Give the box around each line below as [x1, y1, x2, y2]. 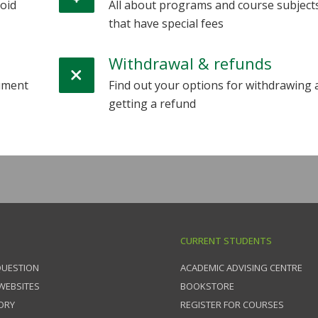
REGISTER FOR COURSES [180, 297, 284, 311]
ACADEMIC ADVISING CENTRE [180, 261, 302, 274]
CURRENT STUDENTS [180, 234, 272, 247]
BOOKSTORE [180, 279, 234, 292]
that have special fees [108, 15, 224, 31]
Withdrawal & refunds [108, 52, 272, 74]
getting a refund [108, 95, 196, 111]
